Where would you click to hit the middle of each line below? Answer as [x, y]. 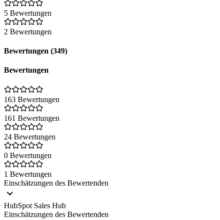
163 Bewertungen [32, 99]
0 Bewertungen [28, 155]
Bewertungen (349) [36, 51]
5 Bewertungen [28, 13]
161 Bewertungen [32, 118]
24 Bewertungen [30, 137]
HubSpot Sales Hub [35, 205]
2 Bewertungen [28, 31]
